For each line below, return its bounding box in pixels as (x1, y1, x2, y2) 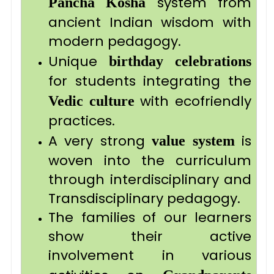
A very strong (48, 131, 152, 150)
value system (152, 133, 235, 149)
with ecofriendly (134, 92, 252, 111)
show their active (48, 227, 251, 246)
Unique (48, 52, 109, 71)
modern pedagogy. (48, 32, 181, 51)
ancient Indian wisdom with (48, 13, 251, 32)
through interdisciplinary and (48, 170, 251, 189)
